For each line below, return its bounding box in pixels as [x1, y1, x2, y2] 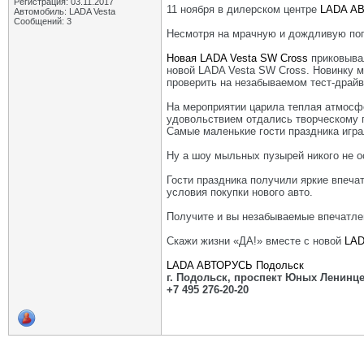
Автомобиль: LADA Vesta [14, 6, 115, 16]
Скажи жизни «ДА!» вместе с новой [167, 235, 344, 247]
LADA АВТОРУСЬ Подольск [167, 259, 304, 271]
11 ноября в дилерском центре [167, 3, 320, 15]
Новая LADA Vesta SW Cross [167, 52, 308, 64]
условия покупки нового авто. [167, 186, 313, 198]
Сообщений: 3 [14, 16, 71, 26]
